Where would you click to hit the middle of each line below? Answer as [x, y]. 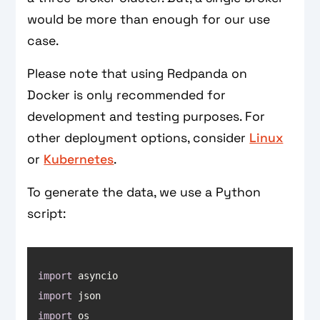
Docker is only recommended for [127, 95]
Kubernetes [79, 159]
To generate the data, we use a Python [144, 192]
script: [47, 213]
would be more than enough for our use [149, 19]
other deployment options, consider [139, 137]
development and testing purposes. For [146, 116]
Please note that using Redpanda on [137, 73]
